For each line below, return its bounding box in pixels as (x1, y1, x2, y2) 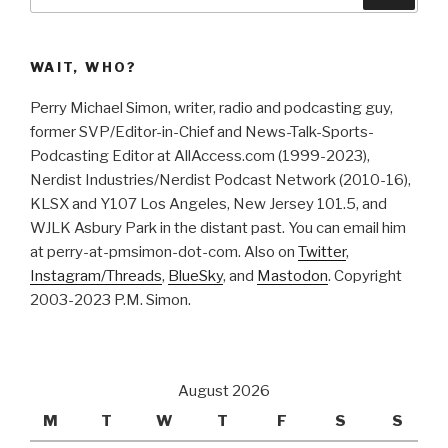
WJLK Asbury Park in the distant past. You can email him (30, 218, 406, 237)
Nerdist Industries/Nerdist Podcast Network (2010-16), (30, 170, 411, 189)
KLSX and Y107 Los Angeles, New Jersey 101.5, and (30, 194, 387, 213)
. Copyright (328, 266, 402, 285)
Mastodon (257, 266, 328, 285)
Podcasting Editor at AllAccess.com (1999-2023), (30, 146, 370, 165)
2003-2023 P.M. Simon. (30, 290, 191, 309)
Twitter (298, 242, 346, 261)
